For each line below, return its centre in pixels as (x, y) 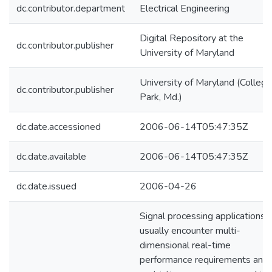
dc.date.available (51, 157)
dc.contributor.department (71, 8)
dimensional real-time (185, 245)
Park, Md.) (161, 97)
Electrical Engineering (185, 8)
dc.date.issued (46, 186)
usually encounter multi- (190, 231)
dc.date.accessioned (59, 127)
